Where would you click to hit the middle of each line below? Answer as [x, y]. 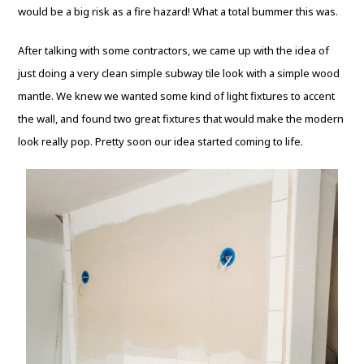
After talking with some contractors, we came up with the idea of [174, 50]
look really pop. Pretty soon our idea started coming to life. [162, 141]
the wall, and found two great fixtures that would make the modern [181, 119]
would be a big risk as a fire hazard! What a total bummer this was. [180, 11]
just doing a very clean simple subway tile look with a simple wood [179, 73]
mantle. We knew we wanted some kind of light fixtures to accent [177, 96]
